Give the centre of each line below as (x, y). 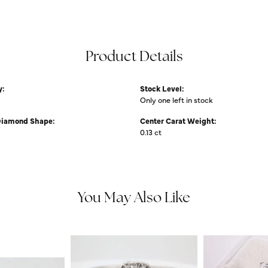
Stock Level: (162, 88)
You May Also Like (134, 198)
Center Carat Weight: (178, 120)
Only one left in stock (176, 99)
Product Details (134, 57)
